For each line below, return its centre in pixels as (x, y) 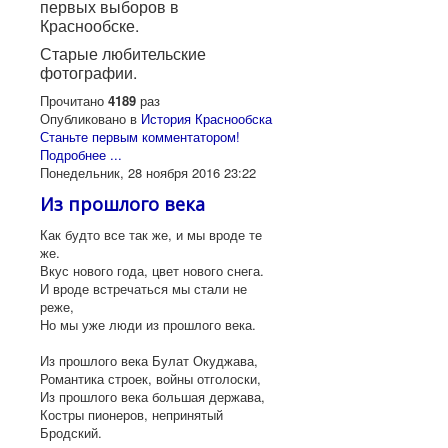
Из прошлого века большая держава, (152, 396)
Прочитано (74, 100)
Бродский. (71, 432)
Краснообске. (89, 25)
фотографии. (88, 72)
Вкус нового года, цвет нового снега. (152, 270)
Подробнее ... (81, 154)
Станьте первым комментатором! (140, 136)
